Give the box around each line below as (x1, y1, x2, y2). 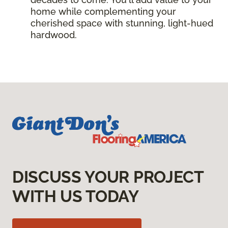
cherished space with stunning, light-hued (31, 18, 213, 29)
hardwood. (31, 30, 79, 41)
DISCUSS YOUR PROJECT (12, 167, 204, 187)
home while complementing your (31, 6, 176, 17)
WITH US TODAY (12, 187, 139, 206)
